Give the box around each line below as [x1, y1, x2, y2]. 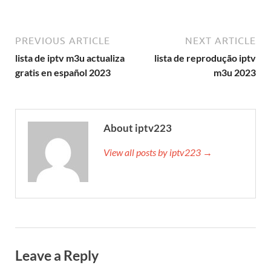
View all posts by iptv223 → [103, 146, 212, 158]
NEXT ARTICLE [185, 34, 256, 46]
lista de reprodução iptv [154, 51, 256, 64]
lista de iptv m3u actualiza [15, 51, 125, 64]
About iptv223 [103, 121, 172, 134]
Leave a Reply [15, 246, 99, 264]
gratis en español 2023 [15, 66, 111, 78]
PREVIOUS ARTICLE [15, 34, 110, 46]
